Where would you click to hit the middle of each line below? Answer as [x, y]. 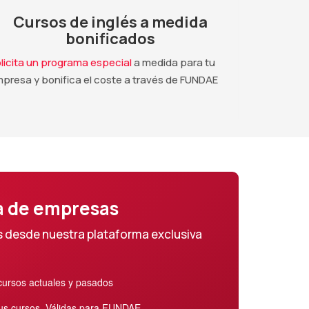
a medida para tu [173, 62]
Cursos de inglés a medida [110, 22]
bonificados [110, 38]
